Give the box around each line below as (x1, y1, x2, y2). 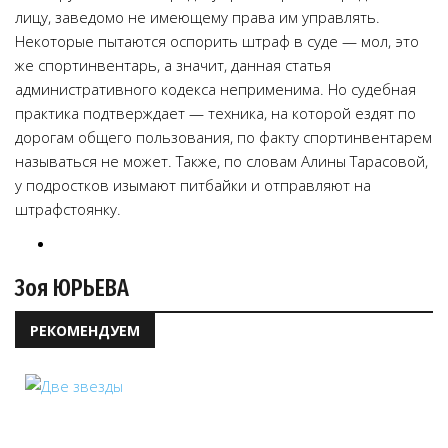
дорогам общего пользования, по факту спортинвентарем (15, 127, 432, 147)
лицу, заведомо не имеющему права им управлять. (15, 7, 380, 27)
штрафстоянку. (15, 199, 121, 219)
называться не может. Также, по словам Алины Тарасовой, (15, 151, 428, 171)
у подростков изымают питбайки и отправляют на (15, 175, 371, 195)
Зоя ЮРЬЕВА (15, 274, 129, 302)
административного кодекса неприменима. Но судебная (15, 79, 416, 99)
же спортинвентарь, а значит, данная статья (15, 55, 331, 75)
